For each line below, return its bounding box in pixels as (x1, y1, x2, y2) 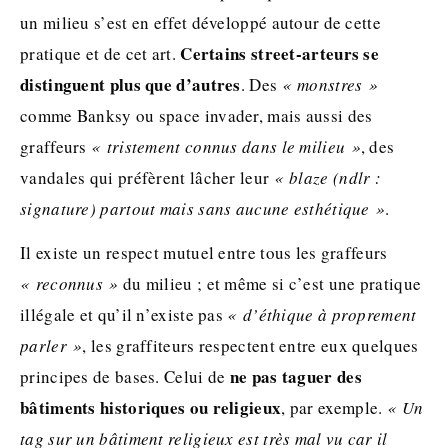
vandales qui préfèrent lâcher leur (20, 165, 274, 189)
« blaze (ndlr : (273, 165, 382, 189)
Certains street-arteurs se (180, 40, 380, 66)
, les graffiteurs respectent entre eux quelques (82, 333, 419, 357)
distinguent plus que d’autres (20, 71, 241, 97)
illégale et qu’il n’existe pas (20, 302, 228, 326)
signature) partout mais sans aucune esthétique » (20, 196, 386, 220)
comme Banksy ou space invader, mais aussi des (20, 103, 373, 127)
